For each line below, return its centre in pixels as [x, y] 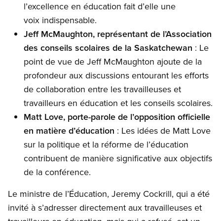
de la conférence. [57, 172]
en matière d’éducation [69, 131]
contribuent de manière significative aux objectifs [118, 158]
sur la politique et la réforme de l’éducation [106, 145]
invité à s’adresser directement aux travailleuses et [105, 208]
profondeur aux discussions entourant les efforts [116, 75]
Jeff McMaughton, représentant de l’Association [118, 34]
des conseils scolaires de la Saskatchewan [108, 48]
